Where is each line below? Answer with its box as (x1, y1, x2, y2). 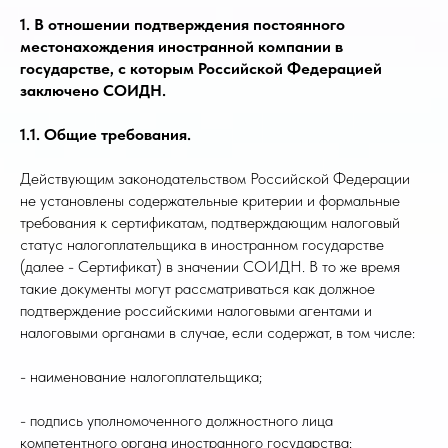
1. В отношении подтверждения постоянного (20, 15, 345, 34)
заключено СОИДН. (20, 81, 166, 100)
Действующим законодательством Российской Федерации (20, 169, 410, 188)
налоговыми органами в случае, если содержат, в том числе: (20, 323, 415, 342)
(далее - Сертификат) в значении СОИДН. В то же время (20, 257, 400, 276)
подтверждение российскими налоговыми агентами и (20, 301, 372, 320)
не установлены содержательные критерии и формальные (20, 191, 400, 210)
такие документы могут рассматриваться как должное (20, 279, 375, 298)
